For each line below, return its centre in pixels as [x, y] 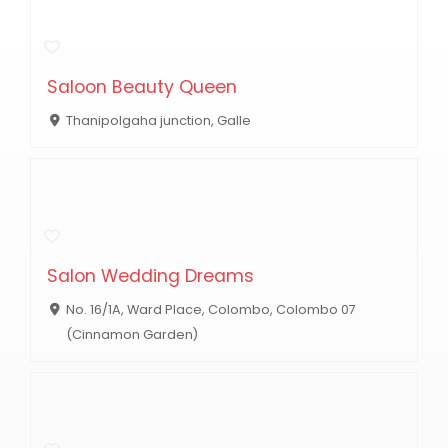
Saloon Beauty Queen [142, 86]
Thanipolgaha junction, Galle [158, 120]
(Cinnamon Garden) [131, 334]
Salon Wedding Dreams [150, 275]
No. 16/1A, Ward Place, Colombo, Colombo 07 [210, 309]
